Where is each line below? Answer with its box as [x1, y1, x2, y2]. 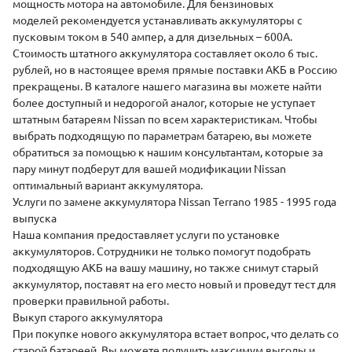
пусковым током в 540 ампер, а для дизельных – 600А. [13, 31, 292, 43]
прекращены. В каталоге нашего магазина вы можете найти [13, 80, 321, 93]
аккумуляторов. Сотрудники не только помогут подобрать [13, 245, 310, 258]
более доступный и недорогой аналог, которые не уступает [13, 97, 315, 109]
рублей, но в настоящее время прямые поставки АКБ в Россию [13, 64, 337, 76]
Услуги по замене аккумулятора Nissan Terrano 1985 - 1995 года [13, 196, 336, 208]
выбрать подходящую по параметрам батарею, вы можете [13, 130, 312, 142]
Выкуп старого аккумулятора [13, 311, 163, 324]
